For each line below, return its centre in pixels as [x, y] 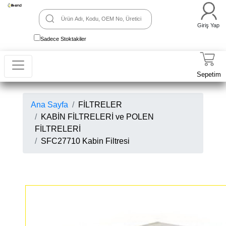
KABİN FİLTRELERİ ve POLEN [97, 117]
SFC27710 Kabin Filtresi [85, 141]
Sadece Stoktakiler [64, 39]
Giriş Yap [208, 25]
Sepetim [209, 74]
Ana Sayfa [49, 105]
